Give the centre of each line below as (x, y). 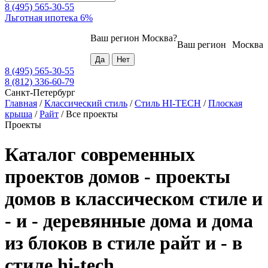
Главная (21, 103)
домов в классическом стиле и (134, 198)
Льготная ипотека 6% (49, 18)
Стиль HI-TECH (168, 103)
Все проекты (92, 114)
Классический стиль (86, 103)
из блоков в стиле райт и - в (124, 243)
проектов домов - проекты (118, 176)
